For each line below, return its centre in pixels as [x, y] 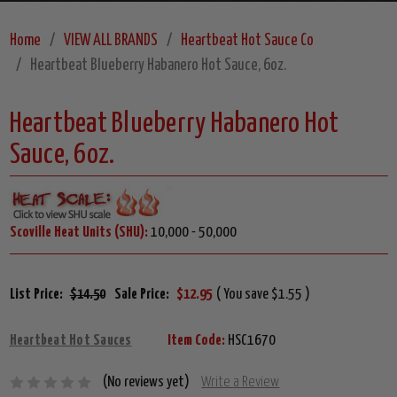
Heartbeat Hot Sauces [70, 341]
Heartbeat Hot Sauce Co [247, 41]
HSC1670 [250, 341]
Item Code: [196, 341]
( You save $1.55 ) [263, 295]
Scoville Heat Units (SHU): [78, 233]
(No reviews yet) [147, 383]
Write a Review [241, 383]
